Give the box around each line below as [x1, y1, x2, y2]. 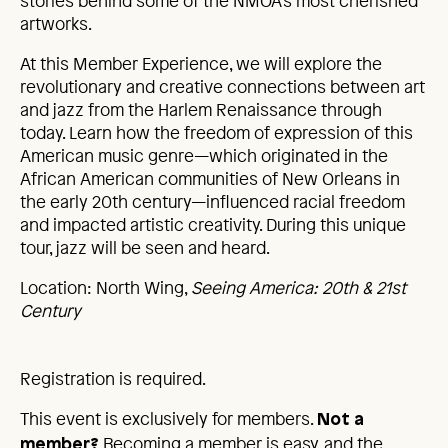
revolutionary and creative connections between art [20, 74, 425, 98]
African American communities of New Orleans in [20, 166, 400, 190]
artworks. [20, 11, 92, 35]
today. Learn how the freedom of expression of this [20, 120, 413, 144]
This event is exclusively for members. [20, 406, 317, 430]
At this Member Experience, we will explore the [20, 51, 382, 75]
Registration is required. [20, 366, 206, 390]
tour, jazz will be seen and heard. [20, 235, 270, 259]
